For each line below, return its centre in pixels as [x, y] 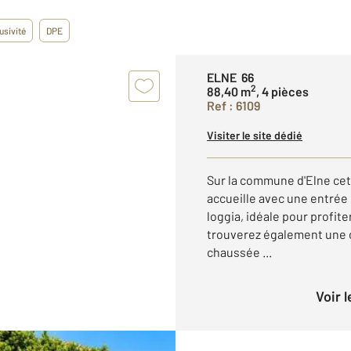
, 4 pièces [282, 91]
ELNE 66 [230, 77]
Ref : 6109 [233, 105]
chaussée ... [239, 252]
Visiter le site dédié [255, 135]
